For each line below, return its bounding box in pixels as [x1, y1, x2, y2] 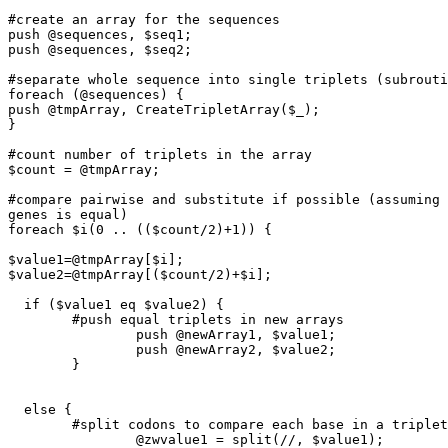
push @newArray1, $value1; [8, 327, 136, 343]
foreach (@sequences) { [8, 87, 184, 103]
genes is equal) [8, 207, 128, 223]
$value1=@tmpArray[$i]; [8, 252, 184, 268]
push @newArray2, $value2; [8, 342, 136, 358]
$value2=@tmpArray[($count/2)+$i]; [8, 267, 272, 283]
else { [8, 402, 24, 418]
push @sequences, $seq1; [8, 27, 192, 43]
